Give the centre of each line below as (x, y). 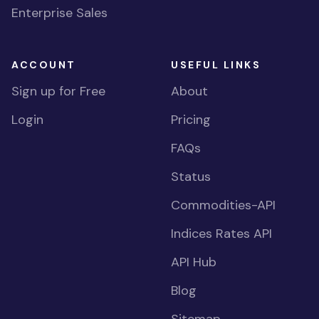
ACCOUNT (44, 65)
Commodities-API (223, 205)
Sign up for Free (58, 91)
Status (191, 177)
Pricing (191, 120)
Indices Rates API (221, 234)
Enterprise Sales (59, 13)
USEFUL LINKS (216, 65)
